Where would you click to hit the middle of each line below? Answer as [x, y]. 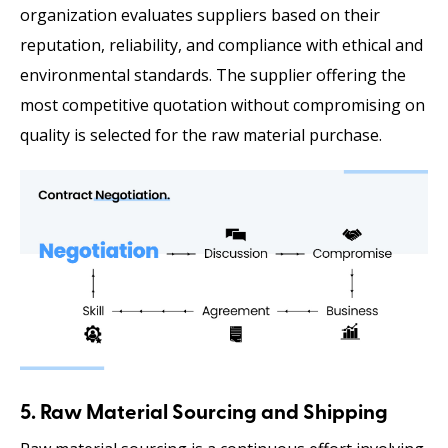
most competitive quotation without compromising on [222, 104]
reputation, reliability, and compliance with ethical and [221, 44]
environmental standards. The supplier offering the [213, 74]
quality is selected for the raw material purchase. [201, 134]
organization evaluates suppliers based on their [200, 14]
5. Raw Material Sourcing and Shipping [204, 414]
